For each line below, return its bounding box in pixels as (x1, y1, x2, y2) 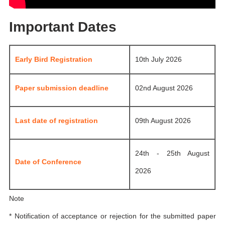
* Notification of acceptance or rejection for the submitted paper (9, 212, 216, 220)
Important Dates (9, 19, 117, 35)
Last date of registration (15, 117, 98, 125)
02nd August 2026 (135, 84, 193, 92)
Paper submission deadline (15, 84, 109, 92)
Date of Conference (15, 158, 82, 166)
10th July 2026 (135, 55, 182, 64)
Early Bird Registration (15, 55, 93, 64)
